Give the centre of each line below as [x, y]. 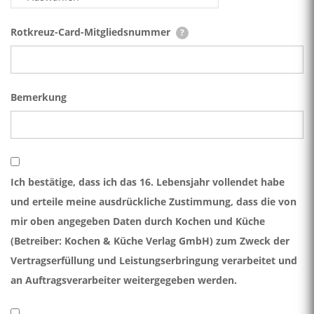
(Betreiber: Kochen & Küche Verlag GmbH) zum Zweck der [150, 240]
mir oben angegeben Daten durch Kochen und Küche [138, 221]
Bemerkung [39, 97]
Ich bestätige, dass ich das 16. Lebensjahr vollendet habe [148, 182]
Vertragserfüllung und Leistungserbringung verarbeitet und [154, 260]
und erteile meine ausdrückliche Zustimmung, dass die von [153, 201]
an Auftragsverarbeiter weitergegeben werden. [124, 280]
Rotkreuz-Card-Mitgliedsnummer [92, 32]
